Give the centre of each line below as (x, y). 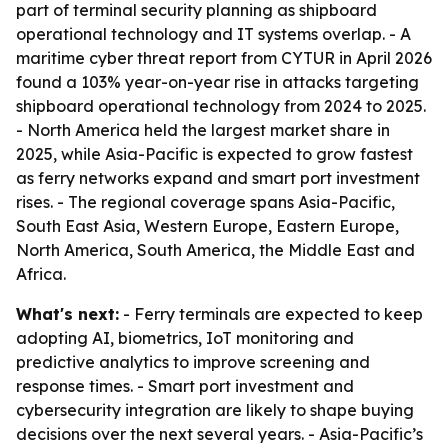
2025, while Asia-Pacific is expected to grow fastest (214, 154)
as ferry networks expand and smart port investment (218, 178)
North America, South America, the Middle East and (215, 250)
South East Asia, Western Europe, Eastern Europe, (207, 226)
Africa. (41, 274)
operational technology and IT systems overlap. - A (213, 34)
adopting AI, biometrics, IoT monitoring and (185, 338)
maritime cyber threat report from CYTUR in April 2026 (224, 58)
